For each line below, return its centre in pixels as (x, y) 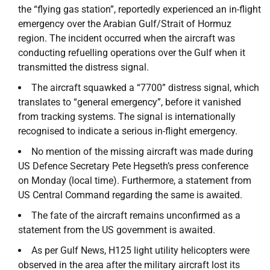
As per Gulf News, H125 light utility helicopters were (140, 250)
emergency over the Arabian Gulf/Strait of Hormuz (125, 24)
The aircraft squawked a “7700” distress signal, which (145, 87)
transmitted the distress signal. (83, 67)
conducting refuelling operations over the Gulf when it (132, 52)
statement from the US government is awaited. (117, 230)
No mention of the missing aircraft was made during (142, 151)
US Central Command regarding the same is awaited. (130, 195)
